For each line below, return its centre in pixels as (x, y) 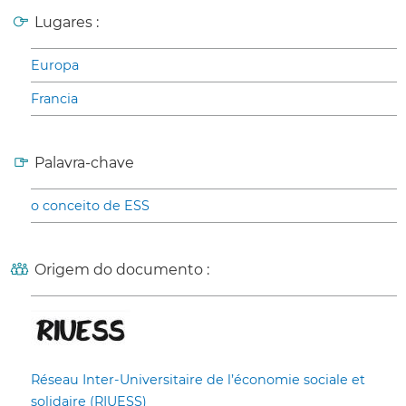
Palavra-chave (84, 163)
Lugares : (67, 23)
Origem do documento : (122, 270)
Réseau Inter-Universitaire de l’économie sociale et (198, 380)
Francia (54, 99)
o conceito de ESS (90, 206)
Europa (55, 66)
